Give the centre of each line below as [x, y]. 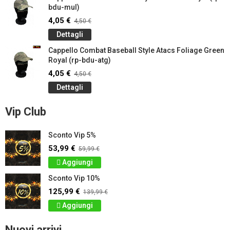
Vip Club [26, 112]
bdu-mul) [64, 7]
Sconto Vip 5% [72, 135]
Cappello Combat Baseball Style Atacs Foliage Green [136, 50]
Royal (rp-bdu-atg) [80, 60]
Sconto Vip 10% [74, 178]
